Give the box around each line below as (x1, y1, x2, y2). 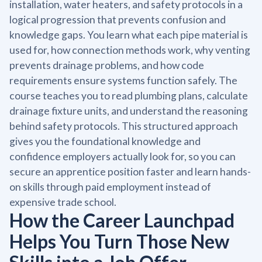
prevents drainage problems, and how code (9, 58, 204, 71)
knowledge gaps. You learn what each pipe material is (9, 28, 248, 41)
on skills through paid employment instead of (9, 180, 211, 193)
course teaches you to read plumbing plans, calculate (9, 89, 248, 102)
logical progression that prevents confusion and (9, 13, 226, 26)
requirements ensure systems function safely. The (9, 74, 237, 87)
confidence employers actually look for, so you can (9, 150, 236, 163)
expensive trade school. (9, 195, 116, 208)
